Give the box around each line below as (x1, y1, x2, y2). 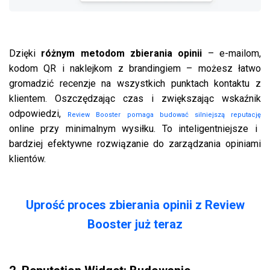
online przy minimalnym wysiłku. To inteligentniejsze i (9, 123, 257, 135)
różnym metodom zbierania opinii (41, 48, 208, 60)
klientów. (9, 153, 46, 165)
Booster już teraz (87, 217, 183, 232)
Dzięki (9, 48, 42, 60)
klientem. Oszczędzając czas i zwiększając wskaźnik (9, 93, 261, 105)
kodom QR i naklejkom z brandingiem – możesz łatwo (9, 63, 261, 75)
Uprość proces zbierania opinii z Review (25, 198, 245, 213)
